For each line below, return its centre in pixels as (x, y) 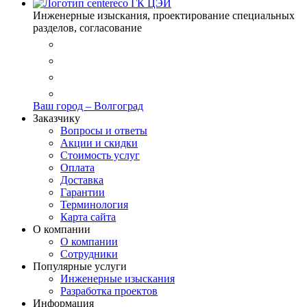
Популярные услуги (80, 266)
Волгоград (119, 106)
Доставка (82, 180)
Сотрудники (89, 254)
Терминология (94, 204)
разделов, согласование (87, 27)
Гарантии (83, 192)
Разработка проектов (109, 291)
